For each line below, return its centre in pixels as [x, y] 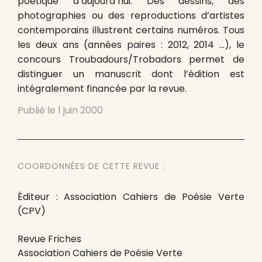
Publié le [38, 110]
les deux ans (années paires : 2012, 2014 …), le [131, 45]
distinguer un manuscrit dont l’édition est [131, 74]
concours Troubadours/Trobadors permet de [131, 59]
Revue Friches [49, 239]
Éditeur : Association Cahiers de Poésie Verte [131, 197]
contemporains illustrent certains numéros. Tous [131, 30]
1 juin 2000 [80, 110]
